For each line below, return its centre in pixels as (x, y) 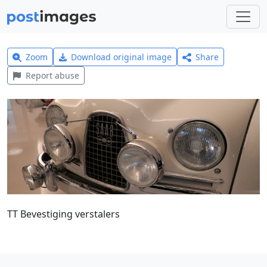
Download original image (122, 57)
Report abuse (52, 75)
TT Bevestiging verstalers (63, 214)
